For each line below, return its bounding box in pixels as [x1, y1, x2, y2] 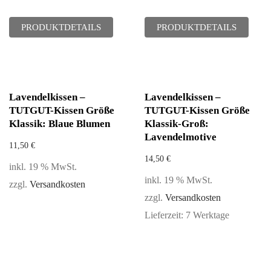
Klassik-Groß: [145, 118, 209, 129]
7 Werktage [186, 210, 229, 221]
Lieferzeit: [145, 210, 186, 221]
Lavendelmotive [145, 131, 217, 143]
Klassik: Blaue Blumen [9, 118, 110, 129]
